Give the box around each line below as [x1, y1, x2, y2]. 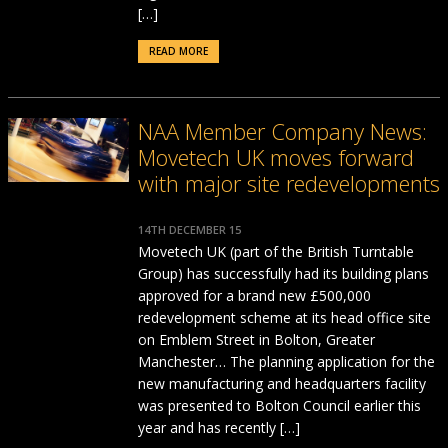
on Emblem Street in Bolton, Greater [137, 330, 375, 349]
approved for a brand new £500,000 [137, 286, 371, 305]
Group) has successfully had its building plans [137, 264, 429, 283]
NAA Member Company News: [137, 116, 427, 146]
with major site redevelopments [137, 168, 440, 198]
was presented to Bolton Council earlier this [137, 396, 421, 415]
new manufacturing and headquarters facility [137, 374, 426, 393]
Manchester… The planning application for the [137, 352, 435, 371]
